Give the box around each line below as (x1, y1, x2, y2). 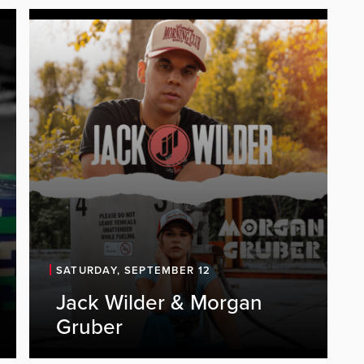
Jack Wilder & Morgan (55, 290, 262, 316)
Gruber (55, 314, 123, 340)
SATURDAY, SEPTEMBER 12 (55, 264, 211, 278)
